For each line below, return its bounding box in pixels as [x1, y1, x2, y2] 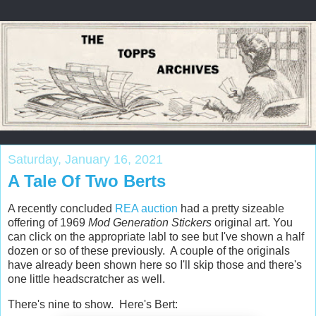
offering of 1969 [8, 217, 88, 229]
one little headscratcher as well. [8, 273, 165, 286]
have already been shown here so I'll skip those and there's [8, 259, 302, 272]
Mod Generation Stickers [88, 217, 214, 229]
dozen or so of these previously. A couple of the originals [8, 245, 290, 257]
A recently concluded [8, 202, 115, 215]
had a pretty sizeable [178, 202, 284, 215]
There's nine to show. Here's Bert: [8, 298, 178, 311]
